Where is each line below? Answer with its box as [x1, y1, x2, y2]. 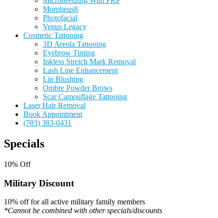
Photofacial [43, 14, 77, 22]
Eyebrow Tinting [43, 49, 95, 57]
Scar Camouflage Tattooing [43, 92, 127, 101]
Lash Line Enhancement [43, 66, 118, 74]
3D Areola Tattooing [43, 40, 106, 48]
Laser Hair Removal [23, 101, 86, 109]
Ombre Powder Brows [43, 84, 112, 92]
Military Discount [4, 178, 74, 188]
